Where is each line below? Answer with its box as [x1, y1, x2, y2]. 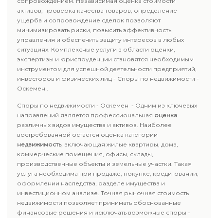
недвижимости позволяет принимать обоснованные [17, 199, 181, 206]
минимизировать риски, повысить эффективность [17, 26, 171, 34]
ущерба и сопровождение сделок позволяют [17, 17, 161, 24]
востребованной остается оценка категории [17, 131, 158, 138]
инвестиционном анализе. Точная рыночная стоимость [17, 189, 189, 197]
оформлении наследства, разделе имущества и [17, 180, 165, 187]
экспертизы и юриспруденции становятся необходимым [17, 55, 194, 63]
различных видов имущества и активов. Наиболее [17, 121, 172, 128]
